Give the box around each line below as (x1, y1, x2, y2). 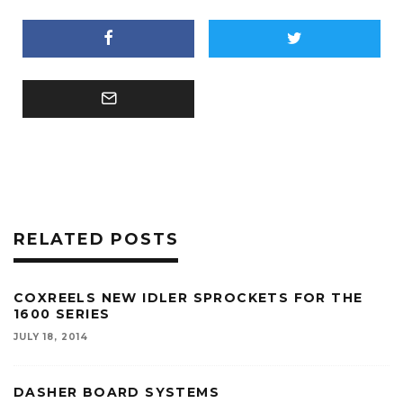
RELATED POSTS (13, 229, 179, 250)
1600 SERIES (13, 306, 111, 323)
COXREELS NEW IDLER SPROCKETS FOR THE (13, 290, 363, 307)
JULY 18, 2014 (13, 331, 88, 344)
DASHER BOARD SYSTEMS (13, 384, 219, 401)
